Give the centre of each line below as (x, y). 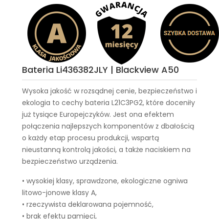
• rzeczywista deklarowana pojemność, (88, 204)
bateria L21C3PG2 (114, 103)
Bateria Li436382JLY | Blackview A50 (100, 70)
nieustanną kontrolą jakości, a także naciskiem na (106, 150)
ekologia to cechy (54, 103)
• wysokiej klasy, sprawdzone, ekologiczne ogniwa (105, 181)
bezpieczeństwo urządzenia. (70, 161)
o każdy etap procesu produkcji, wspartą (90, 138)
